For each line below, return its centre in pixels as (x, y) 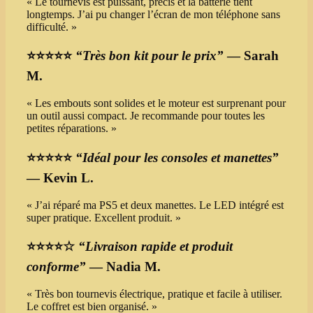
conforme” (56, 267)
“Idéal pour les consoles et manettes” (177, 157)
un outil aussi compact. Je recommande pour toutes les (146, 116)
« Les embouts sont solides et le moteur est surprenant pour (156, 103)
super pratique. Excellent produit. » (104, 217)
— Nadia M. (123, 267)
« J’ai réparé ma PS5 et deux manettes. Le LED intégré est (155, 205)
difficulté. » (52, 27)
